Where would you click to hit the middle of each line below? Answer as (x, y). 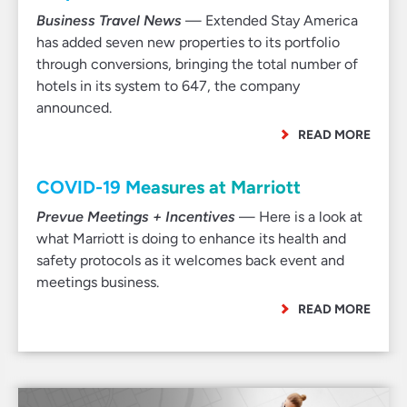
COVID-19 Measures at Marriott (169, 187)
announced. (74, 108)
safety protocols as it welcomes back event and (190, 260)
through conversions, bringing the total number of (197, 64)
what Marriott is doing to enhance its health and (191, 238)
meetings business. (98, 282)
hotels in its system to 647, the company (168, 86)
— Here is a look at (299, 217)
